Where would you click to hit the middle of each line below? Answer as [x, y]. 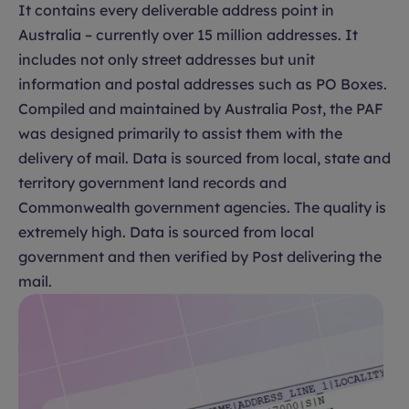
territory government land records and [152, 183]
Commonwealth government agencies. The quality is [202, 207]
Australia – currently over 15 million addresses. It [188, 35]
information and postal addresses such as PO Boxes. [203, 84]
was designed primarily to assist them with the [180, 133]
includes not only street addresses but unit [167, 59]
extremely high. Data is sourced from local [166, 232]
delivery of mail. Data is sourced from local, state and [204, 158]
